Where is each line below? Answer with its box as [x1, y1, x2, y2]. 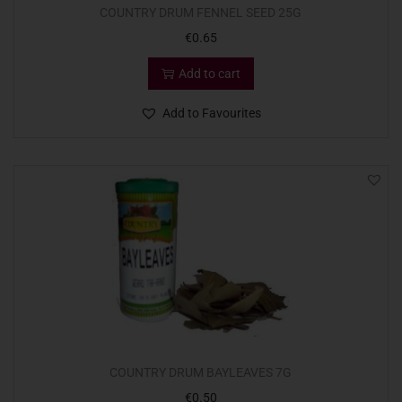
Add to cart [178, 66, 240, 82]
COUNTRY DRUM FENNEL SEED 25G [100, 5, 302, 21]
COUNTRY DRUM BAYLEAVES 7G [109, 365, 293, 380]
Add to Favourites [162, 106, 262, 121]
